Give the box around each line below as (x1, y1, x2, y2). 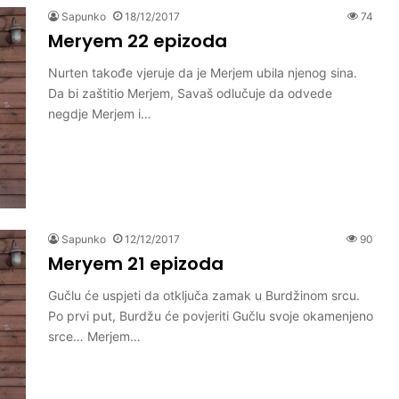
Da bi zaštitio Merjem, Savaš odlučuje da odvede (48, 85, 332, 101)
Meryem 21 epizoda (48, 250, 224, 276)
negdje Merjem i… (48, 105, 151, 121)
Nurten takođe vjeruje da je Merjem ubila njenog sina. (48, 64, 357, 80)
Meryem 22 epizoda (48, 28, 227, 53)
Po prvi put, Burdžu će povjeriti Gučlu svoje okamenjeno (48, 307, 373, 323)
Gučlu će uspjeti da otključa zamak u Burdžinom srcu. (48, 287, 360, 303)
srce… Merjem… (48, 328, 141, 344)
